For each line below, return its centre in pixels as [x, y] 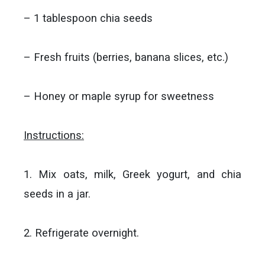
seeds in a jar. [57, 194]
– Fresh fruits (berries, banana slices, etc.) [126, 57]
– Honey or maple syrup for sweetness [119, 96]
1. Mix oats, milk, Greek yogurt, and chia [132, 174]
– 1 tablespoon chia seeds [88, 18]
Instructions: [54, 135]
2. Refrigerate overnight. [81, 233]
